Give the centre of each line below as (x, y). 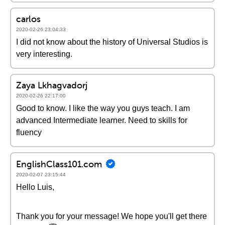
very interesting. (44, 54)
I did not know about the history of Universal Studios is (112, 42)
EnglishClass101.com (59, 164)
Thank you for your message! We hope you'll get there (111, 216)
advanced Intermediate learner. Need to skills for (102, 120)
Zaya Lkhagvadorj (52, 85)
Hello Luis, (35, 187)
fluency (29, 132)
